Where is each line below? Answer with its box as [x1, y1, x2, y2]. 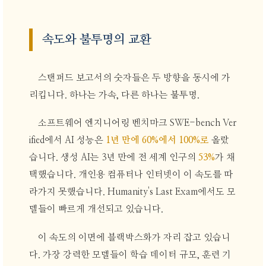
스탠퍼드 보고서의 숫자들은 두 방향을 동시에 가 [38, 73, 231, 83]
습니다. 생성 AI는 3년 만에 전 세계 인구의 [28, 153, 198, 163]
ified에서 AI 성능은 [28, 136, 106, 145]
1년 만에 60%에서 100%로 [105, 136, 209, 145]
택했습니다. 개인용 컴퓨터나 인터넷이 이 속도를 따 [28, 170, 233, 180]
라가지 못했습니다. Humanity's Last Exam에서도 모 [28, 188, 236, 197]
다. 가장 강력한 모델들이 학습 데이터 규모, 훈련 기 [28, 250, 231, 259]
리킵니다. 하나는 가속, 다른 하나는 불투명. [28, 90, 199, 100]
